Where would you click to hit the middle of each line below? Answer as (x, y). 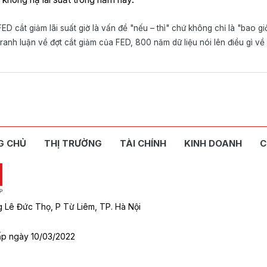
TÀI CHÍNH (143, 143)
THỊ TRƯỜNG (73, 143)
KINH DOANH (213, 143)
